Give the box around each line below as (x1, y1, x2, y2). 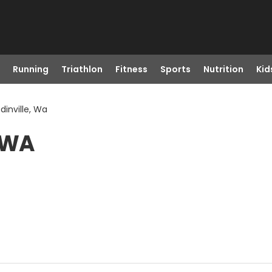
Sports (160, 63, 191, 75)
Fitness (115, 63, 148, 75)
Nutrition (203, 63, 243, 75)
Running (12, 63, 49, 75)
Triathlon (61, 63, 103, 75)
